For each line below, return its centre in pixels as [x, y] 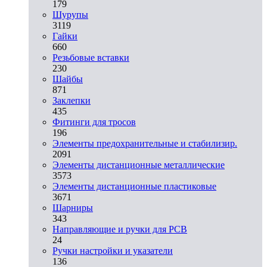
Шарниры [73, 207]
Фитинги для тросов [94, 122]
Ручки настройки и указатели [113, 250]
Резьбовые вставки [91, 57]
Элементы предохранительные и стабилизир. [145, 143]
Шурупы [70, 14]
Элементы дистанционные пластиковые [134, 186]
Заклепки [72, 100]
